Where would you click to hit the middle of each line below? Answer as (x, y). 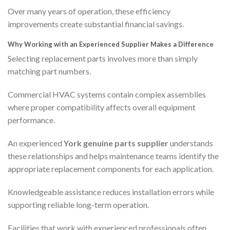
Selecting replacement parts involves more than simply (103, 58)
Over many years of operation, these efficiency (89, 11)
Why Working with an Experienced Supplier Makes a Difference (111, 44)
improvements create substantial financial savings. (96, 24)
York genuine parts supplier (116, 143)
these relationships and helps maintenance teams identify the (113, 156)
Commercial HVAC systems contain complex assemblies (107, 94)
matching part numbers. (49, 71)
